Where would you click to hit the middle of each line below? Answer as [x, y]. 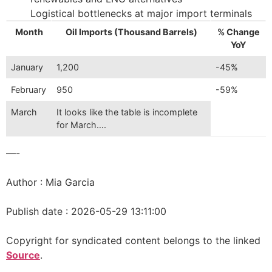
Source [23, 255]
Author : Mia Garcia [50, 182]
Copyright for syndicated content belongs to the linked [133, 240]
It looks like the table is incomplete [127, 112]
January [27, 67]
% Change [238, 32]
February [29, 89]
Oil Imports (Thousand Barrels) [131, 32]
